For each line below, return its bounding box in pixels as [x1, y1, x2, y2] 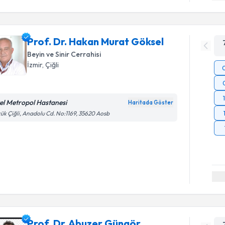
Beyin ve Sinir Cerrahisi [27, 50, 101, 59]
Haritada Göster [128, 99, 174, 106]
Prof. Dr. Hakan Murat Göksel [27, 35, 164, 48]
